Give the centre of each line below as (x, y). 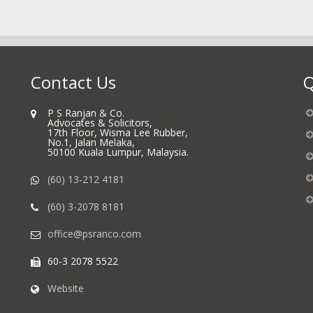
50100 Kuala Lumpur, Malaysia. (118, 152)
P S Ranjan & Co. (86, 113)
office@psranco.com (94, 234)
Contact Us (73, 82)
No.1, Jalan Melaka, (91, 142)
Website (66, 288)
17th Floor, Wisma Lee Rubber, (118, 132)
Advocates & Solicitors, (100, 123)
